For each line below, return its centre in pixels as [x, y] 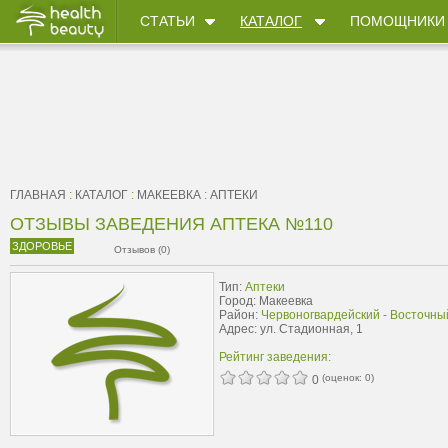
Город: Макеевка [266, 301]
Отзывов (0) [142, 249]
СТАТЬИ [167, 21]
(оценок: [343, 377]
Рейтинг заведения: [275, 357]
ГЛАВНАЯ [38, 195]
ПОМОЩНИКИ [397, 21]
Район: [240, 315]
